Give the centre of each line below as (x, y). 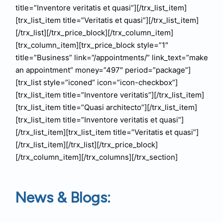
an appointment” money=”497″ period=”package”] (103, 70)
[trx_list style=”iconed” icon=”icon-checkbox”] (96, 82)
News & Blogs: (63, 197)
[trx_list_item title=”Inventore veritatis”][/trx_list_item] (110, 95)
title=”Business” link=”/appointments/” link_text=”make (111, 57)
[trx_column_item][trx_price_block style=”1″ (92, 45)
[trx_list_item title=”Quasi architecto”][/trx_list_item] (106, 107)
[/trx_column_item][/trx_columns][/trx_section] (96, 157)
